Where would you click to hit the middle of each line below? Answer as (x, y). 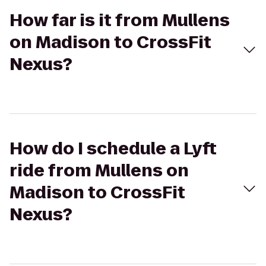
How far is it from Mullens (120, 20)
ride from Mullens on (99, 171)
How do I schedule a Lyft (113, 149)
